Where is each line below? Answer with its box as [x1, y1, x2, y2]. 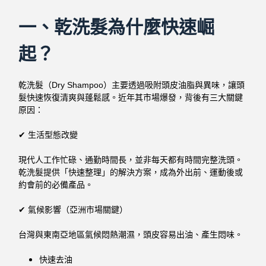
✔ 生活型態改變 [18, 129, 78, 140]
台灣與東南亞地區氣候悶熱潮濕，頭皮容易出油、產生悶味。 [18, 229, 243, 239]
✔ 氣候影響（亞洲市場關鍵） [18, 204, 128, 214]
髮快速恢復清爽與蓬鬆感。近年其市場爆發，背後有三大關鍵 [18, 92, 243, 102]
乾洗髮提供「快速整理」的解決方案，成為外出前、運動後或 [18, 167, 243, 177]
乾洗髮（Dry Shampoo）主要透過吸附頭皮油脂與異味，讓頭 [18, 80, 245, 90]
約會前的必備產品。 [18, 179, 94, 189]
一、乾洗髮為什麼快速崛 [18, 17, 215, 37]
